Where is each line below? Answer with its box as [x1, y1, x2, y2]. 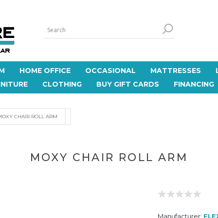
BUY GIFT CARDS [96, 80, 159, 89]
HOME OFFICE [19, 66, 71, 75]
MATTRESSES [150, 66, 201, 75]
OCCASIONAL [85, 66, 136, 75]
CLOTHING [42, 80, 82, 89]
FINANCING [173, 80, 214, 89]
